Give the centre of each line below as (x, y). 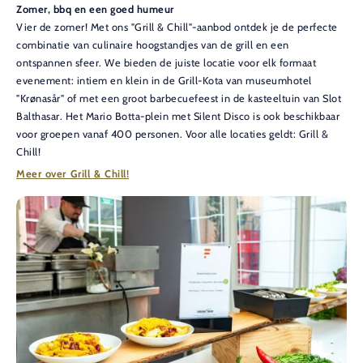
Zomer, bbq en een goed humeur (95, 10)
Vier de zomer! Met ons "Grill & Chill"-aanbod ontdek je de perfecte (177, 28)
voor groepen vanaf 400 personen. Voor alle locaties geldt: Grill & (172, 135)
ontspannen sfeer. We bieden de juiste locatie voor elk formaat (166, 63)
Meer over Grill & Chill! (73, 174)
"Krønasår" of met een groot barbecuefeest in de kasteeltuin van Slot (179, 99)
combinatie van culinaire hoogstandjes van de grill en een (153, 45)
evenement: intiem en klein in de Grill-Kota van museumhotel (164, 81)
